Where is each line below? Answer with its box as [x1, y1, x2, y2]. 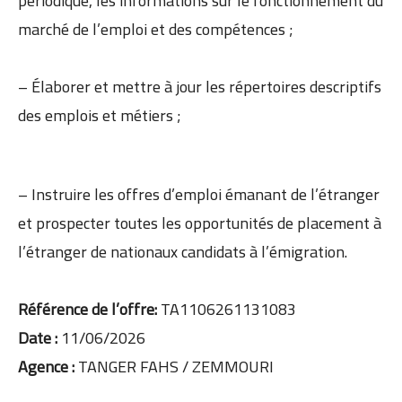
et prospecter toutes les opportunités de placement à [18, 207, 381, 238]
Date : [18, 322, 57, 353]
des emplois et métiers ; [18, 100, 181, 130]
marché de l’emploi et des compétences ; [18, 13, 293, 44]
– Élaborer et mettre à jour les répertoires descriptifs [18, 71, 381, 101]
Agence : [18, 351, 78, 381]
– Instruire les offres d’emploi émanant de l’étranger [18, 179, 380, 209]
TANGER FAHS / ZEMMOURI [78, 351, 274, 381]
